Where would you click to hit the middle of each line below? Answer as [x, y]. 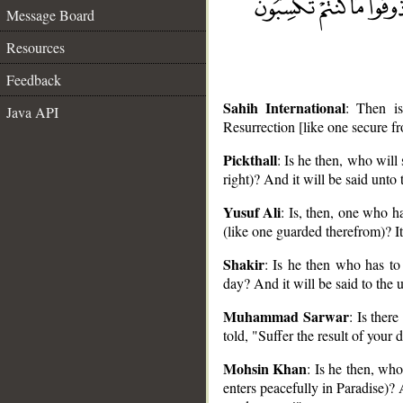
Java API [32, 112]
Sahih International [285, 107]
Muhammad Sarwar [286, 316]
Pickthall [250, 160]
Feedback [34, 80]
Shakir [244, 264]
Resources [36, 47]
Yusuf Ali [252, 212]
